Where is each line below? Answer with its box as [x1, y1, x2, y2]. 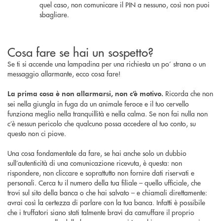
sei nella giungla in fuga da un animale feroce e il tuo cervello [7, 98, 189, 109]
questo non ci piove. [7, 128, 66, 138]
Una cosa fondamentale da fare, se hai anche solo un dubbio [7, 147, 186, 158]
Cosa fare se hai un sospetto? [7, 43, 153, 60]
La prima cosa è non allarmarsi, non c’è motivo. [7, 88, 163, 98]
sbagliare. [39, 9, 71, 19]
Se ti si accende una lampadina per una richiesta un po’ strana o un [7, 58, 206, 69]
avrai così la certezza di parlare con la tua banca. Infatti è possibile [7, 197, 205, 207]
